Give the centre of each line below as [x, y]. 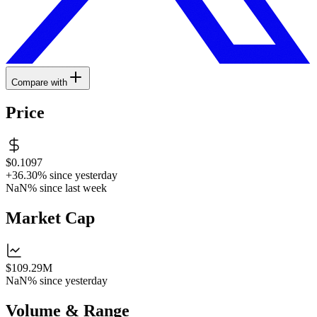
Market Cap [50, 218]
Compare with [39, 82]
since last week [73, 188]
